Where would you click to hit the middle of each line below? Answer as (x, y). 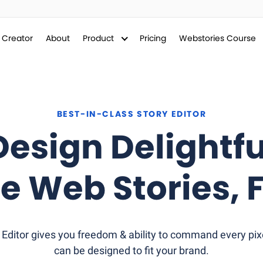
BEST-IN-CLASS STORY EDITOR (131, 114)
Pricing (153, 38)
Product (99, 38)
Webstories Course (217, 38)
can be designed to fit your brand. (131, 250)
